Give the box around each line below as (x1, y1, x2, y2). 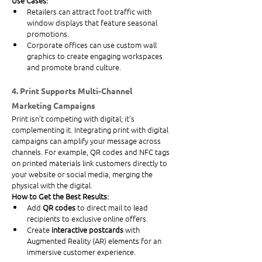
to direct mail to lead (75, 202, 150, 213)
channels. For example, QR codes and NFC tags (12, 146, 171, 158)
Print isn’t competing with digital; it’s (12, 113, 136, 125)
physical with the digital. (12, 180, 92, 191)
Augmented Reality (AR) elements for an (27, 235, 163, 247)
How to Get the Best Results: (12, 191, 109, 202)
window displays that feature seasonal (27, 17, 159, 29)
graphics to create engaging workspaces (27, 50, 164, 62)
